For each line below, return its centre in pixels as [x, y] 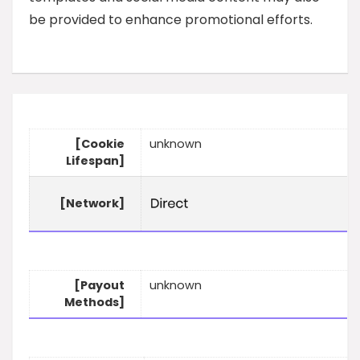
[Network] [92, 204]
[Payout [99, 286]
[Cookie [100, 144]
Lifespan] [95, 161]
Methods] [94, 303]
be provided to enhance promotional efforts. [171, 20]
